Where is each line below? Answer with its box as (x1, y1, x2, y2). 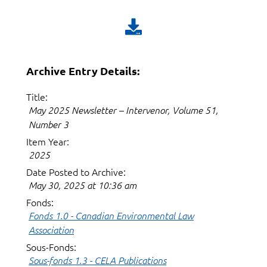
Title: (26, 90, 48, 103)
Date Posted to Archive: (26, 165, 126, 178)
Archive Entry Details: (26, 64, 139, 77)
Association (29, 223, 74, 235)
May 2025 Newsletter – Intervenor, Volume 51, (29, 104, 218, 116)
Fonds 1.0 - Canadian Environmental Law (29, 209, 194, 221)
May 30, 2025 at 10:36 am (29, 179, 136, 191)
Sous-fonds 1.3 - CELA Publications (29, 254, 166, 266)
